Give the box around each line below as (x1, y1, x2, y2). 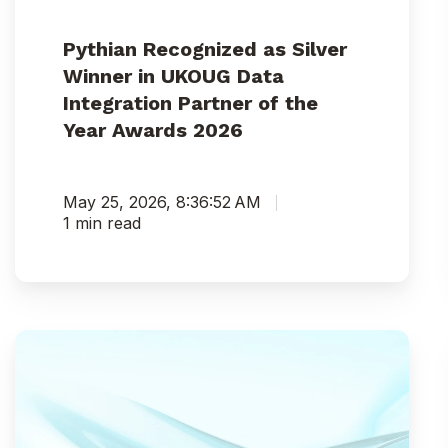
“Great (14, 403, 68, 425)
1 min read (62, 213, 141, 234)
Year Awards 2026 (62, 118, 243, 143)
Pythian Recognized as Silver (62, 37, 347, 62)
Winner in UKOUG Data (62, 64, 284, 89)
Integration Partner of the (62, 91, 318, 116)
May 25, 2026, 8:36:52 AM (62, 192, 261, 213)
